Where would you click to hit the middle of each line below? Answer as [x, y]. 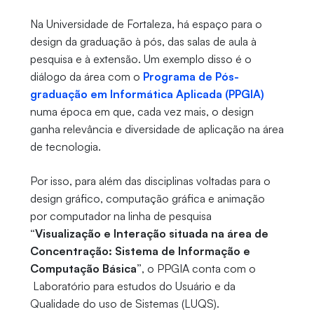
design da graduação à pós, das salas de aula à [143, 42]
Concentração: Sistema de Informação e [140, 251]
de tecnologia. [65, 147]
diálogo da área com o [86, 77]
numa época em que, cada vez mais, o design [142, 112]
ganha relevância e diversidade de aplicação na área [157, 129]
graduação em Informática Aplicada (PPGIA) [147, 94]
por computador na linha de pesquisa [121, 216]
